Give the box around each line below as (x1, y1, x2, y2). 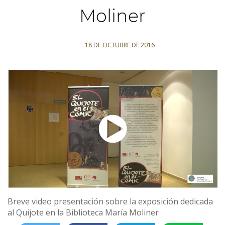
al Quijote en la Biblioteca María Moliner (8, 207, 159, 218)
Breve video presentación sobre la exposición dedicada (8, 196, 213, 207)
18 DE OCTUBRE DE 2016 (84, 41, 155, 49)
